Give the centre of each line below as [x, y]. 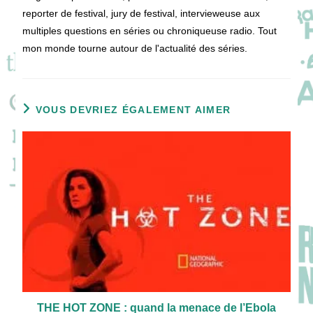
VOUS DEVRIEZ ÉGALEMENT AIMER [133, 110]
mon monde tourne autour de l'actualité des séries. [135, 49]
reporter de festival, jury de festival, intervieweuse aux [141, 14]
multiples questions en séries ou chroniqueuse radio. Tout [150, 31]
